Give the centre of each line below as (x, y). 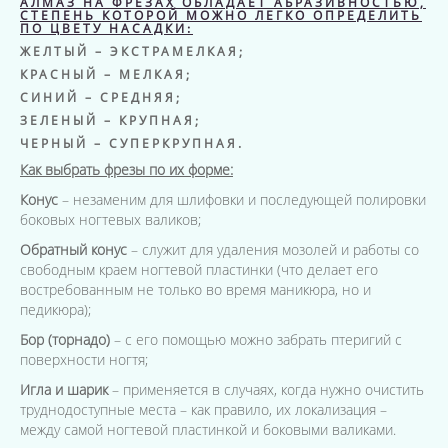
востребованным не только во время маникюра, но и (195, 289)
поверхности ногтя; (84, 359)
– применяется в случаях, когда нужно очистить (266, 389)
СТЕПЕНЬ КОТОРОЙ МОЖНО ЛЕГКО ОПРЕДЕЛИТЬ (221, 15)
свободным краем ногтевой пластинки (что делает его (199, 269)
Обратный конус (73, 249)
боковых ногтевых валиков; (110, 219)
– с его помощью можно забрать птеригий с (256, 339)
